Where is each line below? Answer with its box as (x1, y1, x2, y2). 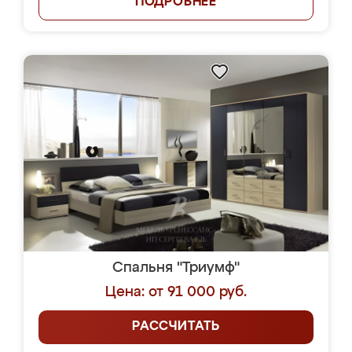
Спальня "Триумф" (112, 261, 240, 275)
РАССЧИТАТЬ (132, 321, 220, 333)
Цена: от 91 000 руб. (105, 285, 247, 299)
